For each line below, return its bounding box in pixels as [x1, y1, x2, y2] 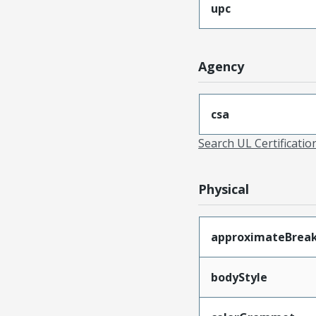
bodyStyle [210, 269, 267, 285]
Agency [198, 57, 245, 75]
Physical [198, 180, 250, 197]
